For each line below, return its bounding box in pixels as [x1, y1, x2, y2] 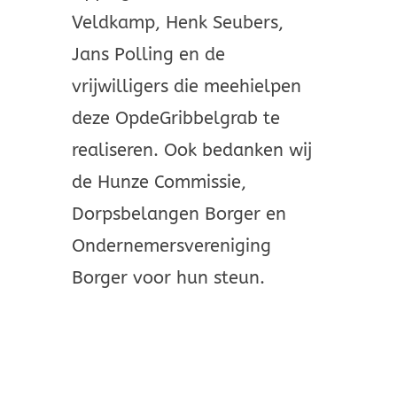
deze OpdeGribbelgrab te [71, 108, 280, 129]
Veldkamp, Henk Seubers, [71, 12, 284, 34]
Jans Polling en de [71, 44, 225, 66]
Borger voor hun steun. [71, 268, 265, 289]
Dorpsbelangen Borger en [71, 204, 286, 225]
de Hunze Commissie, [71, 172, 246, 193]
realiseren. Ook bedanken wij [71, 140, 312, 161]
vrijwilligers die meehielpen [71, 76, 301, 97]
